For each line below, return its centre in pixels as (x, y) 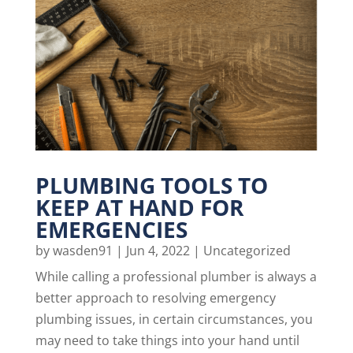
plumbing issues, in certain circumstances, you (174, 319)
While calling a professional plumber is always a (176, 276)
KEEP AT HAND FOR (139, 207)
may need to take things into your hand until (167, 340)
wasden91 (82, 250)
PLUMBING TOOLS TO (151, 185)
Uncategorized (247, 250)
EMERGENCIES (111, 229)
